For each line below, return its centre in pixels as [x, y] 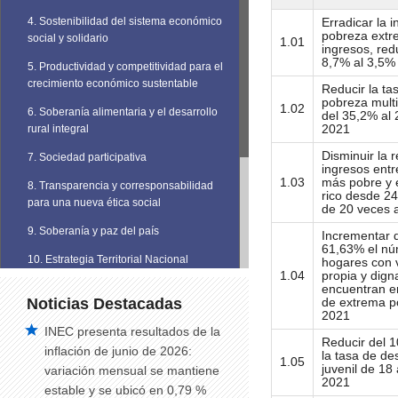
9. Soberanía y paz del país [93, 231]
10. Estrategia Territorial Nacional [108, 259]
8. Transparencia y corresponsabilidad [120, 186]
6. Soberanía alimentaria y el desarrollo [123, 112]
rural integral [58, 129]
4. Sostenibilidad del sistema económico [125, 21]
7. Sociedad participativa [87, 157]
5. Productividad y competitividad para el [125, 67]
